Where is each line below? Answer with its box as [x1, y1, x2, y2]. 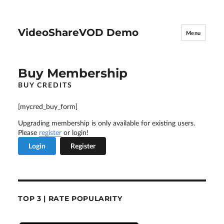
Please [18, 128, 39, 136]
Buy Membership [18, 65, 128, 80]
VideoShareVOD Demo [18, 26, 139, 39]
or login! [61, 128, 89, 136]
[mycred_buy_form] [18, 102, 78, 110]
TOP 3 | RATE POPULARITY [18, 193, 122, 203]
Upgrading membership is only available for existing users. [18, 118, 195, 127]
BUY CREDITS [18, 80, 72, 89]
